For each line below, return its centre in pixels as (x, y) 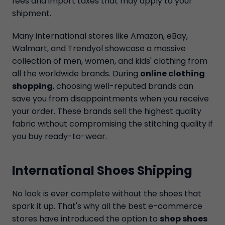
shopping (32, 86)
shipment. (32, 13)
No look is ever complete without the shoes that (107, 194)
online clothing (173, 74)
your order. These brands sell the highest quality (107, 111)
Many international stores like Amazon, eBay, (100, 36)
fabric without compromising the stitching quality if (113, 124)
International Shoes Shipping (102, 171)
